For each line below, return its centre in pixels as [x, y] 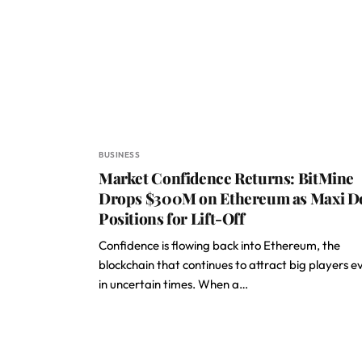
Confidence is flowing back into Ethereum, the [219, 245]
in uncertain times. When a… [173, 284]
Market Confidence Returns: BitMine [227, 178]
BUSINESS [119, 155]
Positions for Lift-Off [172, 218]
